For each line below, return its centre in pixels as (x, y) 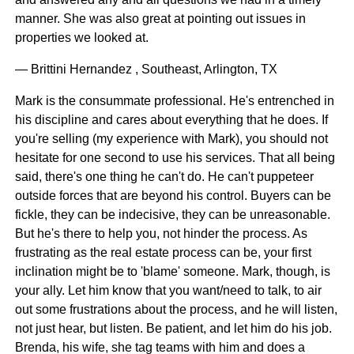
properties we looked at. (81, 38)
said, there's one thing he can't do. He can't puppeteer (164, 177)
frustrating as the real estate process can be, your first (163, 253)
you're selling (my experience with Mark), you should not (171, 139)
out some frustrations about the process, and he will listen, (176, 310)
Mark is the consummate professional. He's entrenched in (174, 101)
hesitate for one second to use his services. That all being (175, 158)
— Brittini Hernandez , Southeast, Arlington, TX (146, 70)
